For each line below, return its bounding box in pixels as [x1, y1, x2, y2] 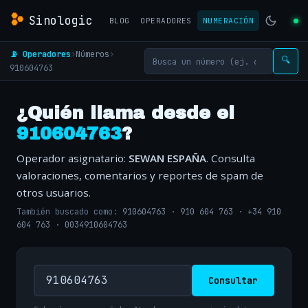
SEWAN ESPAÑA [129, 151, 206, 165]
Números [76, 48, 109, 60]
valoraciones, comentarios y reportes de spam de [16, 168, 263, 182]
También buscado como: [16, 206, 122, 218]
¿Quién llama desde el [16, 104, 234, 122]
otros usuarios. [16, 186, 91, 199]
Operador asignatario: [16, 151, 129, 165]
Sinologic [29, 12, 93, 28]
